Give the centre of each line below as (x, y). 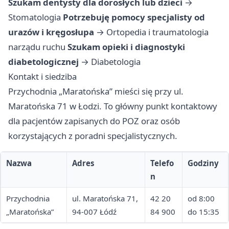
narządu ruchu (37, 47)
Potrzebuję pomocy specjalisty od (134, 17)
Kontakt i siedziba (42, 77)
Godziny (203, 163)
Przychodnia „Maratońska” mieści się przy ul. (96, 91)
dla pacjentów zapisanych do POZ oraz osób (94, 121)
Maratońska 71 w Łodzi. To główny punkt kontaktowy (113, 106)
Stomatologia (35, 17)
